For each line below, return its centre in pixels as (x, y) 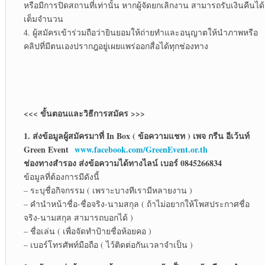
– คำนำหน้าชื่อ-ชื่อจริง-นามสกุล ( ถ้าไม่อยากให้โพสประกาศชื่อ (136, 204)
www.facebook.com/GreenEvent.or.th (141, 150)
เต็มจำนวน (43, 19)
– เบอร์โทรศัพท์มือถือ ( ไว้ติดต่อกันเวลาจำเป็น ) (108, 245)
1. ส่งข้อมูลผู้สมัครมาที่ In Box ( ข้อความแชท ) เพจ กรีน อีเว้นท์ (136, 136)
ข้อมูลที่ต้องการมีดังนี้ (61, 177)
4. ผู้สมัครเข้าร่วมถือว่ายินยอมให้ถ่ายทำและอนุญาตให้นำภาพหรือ (140, 33)
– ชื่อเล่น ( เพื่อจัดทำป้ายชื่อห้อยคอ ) (87, 231)
